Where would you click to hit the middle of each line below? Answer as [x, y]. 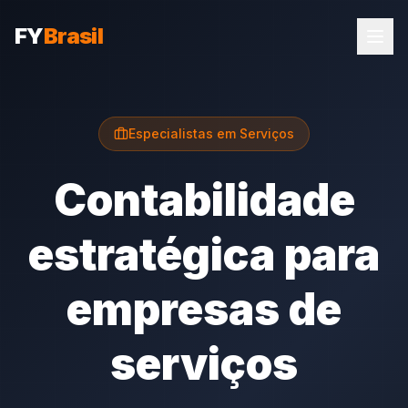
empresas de [204, 309]
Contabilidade [204, 200]
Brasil [73, 36]
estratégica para [204, 255]
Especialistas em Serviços [211, 133]
